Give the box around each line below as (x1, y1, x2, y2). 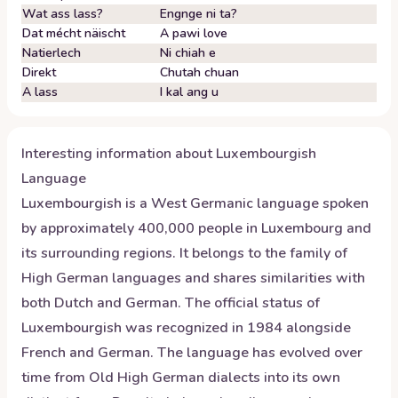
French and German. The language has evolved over (21, 343, 362, 362)
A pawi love (160, 25, 227, 42)
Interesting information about (21, 144, 216, 163)
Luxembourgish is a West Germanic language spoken (21, 194, 369, 213)
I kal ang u (160, 84, 219, 100)
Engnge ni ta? (160, 5, 237, 22)
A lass (22, 84, 58, 100)
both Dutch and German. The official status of (21, 293, 320, 313)
